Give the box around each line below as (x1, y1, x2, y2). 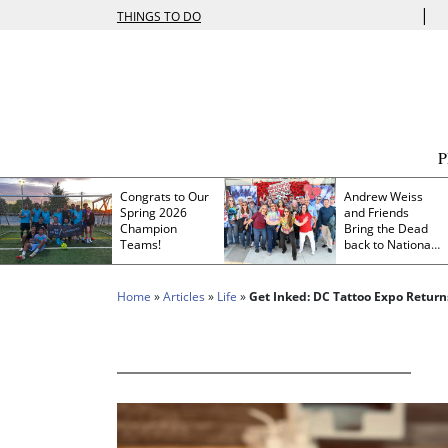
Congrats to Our (120, 187, 209, 205)
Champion (120, 219, 177, 237)
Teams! (120, 235, 161, 253)
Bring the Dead (344, 219, 428, 237)
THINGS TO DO (117, 8, 201, 25)
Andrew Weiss (344, 187, 423, 205)
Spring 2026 (120, 203, 187, 221)
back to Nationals (344, 235, 440, 253)
